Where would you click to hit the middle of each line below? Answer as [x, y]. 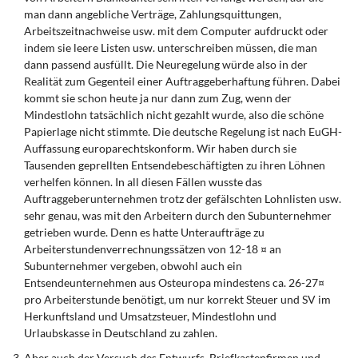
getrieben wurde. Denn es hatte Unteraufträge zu [144, 232]
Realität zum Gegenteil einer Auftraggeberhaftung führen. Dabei [182, 81]
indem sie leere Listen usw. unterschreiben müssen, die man [171, 48]
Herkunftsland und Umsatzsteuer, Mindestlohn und [150, 316]
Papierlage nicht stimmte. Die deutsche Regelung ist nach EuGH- [183, 131]
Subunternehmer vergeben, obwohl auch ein [133, 266]
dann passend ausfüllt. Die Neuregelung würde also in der [166, 64]
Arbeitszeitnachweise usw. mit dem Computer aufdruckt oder [176, 31]
